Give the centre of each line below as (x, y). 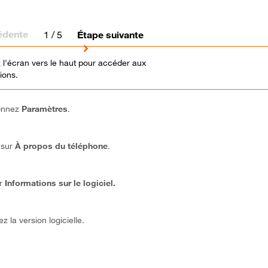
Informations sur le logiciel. (60, 183)
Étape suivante (111, 34)
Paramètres (45, 109)
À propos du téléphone (62, 146)
